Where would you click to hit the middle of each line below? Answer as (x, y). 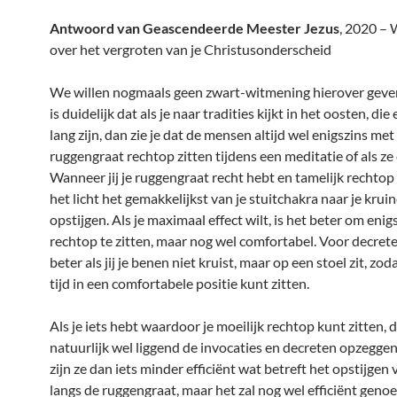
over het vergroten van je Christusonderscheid (191, 49)
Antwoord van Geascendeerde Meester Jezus (195, 28)
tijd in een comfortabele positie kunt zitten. (179, 283)
